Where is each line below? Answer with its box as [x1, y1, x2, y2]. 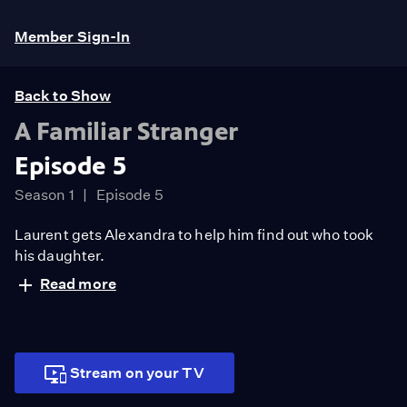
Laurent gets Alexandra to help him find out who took [15, 226, 373, 243]
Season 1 [15, 186, 74, 203]
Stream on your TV [70, 364, 204, 382]
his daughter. [15, 247, 105, 264]
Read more [40, 275, 116, 293]
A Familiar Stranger [15, 116, 239, 146]
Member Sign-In [15, 28, 131, 45]
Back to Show [15, 87, 112, 104]
